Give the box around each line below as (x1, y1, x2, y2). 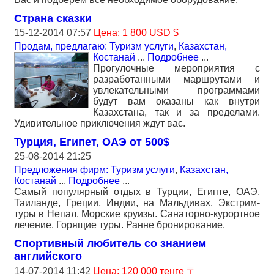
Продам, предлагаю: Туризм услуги (14, 41, 174, 52)
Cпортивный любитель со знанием (14, 237, 206, 250)
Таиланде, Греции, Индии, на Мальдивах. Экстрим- (14, 198, 260, 209)
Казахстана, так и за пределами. (93, 107, 260, 118)
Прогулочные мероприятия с (93, 63, 260, 74)
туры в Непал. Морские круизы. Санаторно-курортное (14, 209, 260, 220)
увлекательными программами (93, 85, 260, 96)
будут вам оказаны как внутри (93, 96, 260, 107)
